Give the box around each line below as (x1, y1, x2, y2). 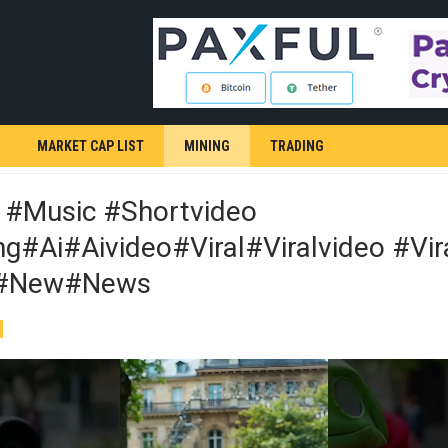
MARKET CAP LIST (37, 138, 144, 154)
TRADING (270, 138, 324, 154)
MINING (184, 138, 230, 154)
